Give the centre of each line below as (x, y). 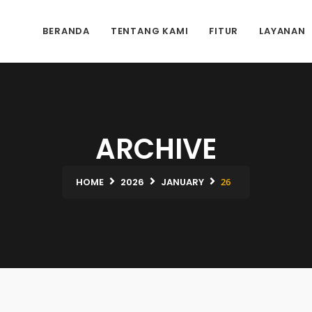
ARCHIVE (156, 149)
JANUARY (182, 182)
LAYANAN (282, 31)
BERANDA (66, 31)
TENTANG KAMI (149, 31)
